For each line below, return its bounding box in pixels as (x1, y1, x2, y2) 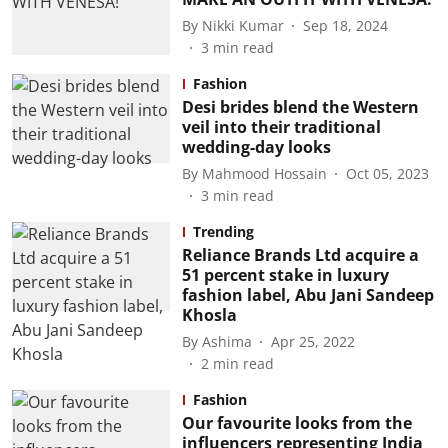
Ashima (201, 331, 252, 351)
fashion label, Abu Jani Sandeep (181, 284, 434, 306)
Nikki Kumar (201, 15, 284, 35)
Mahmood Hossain (201, 163, 327, 183)
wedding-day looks (181, 136, 331, 158)
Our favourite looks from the (181, 412, 412, 434)
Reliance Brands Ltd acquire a (181, 244, 419, 266)
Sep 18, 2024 (302, 15, 388, 35)
